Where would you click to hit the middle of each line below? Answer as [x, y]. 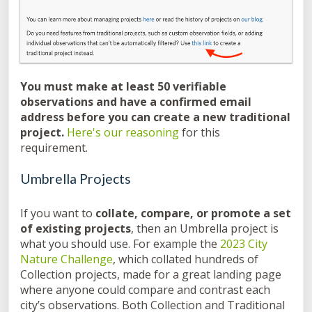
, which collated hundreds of [186, 259]
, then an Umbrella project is [205, 229]
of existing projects [76, 229]
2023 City [244, 244]
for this [200, 133]
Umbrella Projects [76, 179]
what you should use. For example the [120, 244]
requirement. [55, 148]
